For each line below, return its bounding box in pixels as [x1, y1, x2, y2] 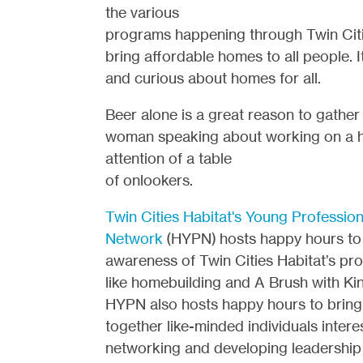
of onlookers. [105, 171, 193, 189]
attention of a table [105, 149, 232, 167]
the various [105, 3, 179, 21]
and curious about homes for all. [105, 69, 321, 87]
